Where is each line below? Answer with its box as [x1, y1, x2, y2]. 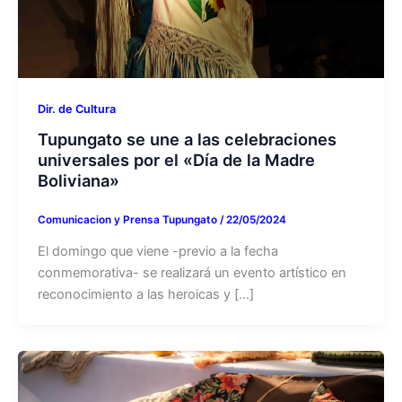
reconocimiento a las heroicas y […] [37, 286, 254, 303]
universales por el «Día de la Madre [37, 150, 315, 170]
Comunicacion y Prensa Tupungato [37, 214, 220, 227]
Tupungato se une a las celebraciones [37, 129, 336, 150]
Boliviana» [37, 170, 119, 191]
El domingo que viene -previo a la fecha [37, 243, 278, 260]
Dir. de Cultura [37, 101, 116, 116]
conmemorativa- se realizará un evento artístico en [37, 265, 346, 282]
